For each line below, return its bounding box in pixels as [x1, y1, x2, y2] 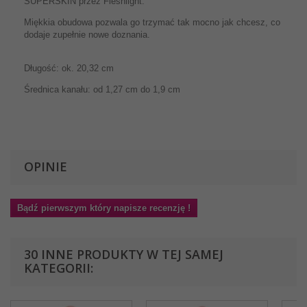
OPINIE [24, 158, 67, 175]
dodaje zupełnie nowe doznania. [24, 29, 150, 40]
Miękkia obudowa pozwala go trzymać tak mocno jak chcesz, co [24, 17, 280, 27]
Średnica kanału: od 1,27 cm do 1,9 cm [24, 84, 180, 95]
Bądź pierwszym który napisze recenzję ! [17, 203, 191, 213]
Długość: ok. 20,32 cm [24, 63, 114, 73]
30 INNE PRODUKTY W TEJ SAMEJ [24, 246, 223, 262]
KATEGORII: [24, 260, 93, 276]
